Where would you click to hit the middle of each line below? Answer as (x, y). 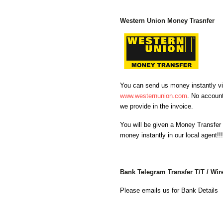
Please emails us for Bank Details (169, 190)
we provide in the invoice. (158, 106)
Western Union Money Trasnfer (167, 21)
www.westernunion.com (154, 96)
